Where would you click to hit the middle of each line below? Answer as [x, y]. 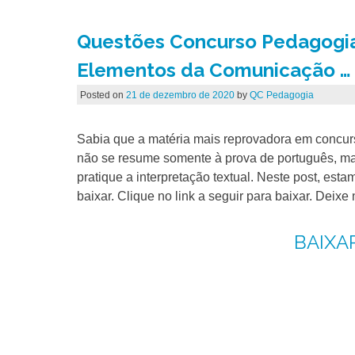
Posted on [103, 95]
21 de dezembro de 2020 [180, 95]
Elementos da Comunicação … [214, 70]
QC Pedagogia [281, 95]
